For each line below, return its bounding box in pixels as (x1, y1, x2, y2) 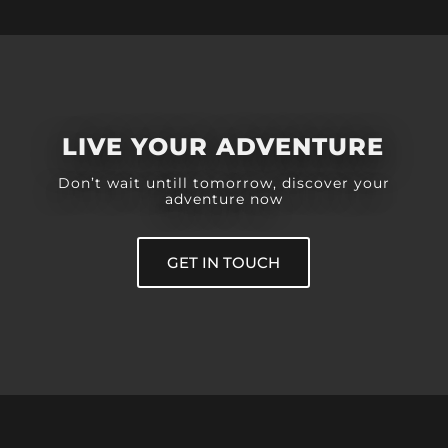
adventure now (165, 189, 283, 208)
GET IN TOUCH (167, 252, 281, 272)
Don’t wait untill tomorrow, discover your (58, 173, 390, 192)
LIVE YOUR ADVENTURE (62, 131, 385, 161)
